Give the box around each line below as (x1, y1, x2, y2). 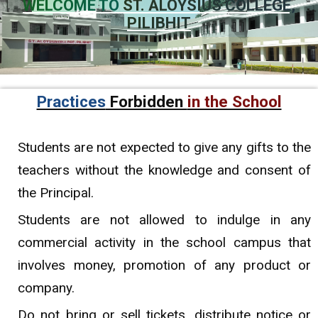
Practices (36, 92, 106, 111)
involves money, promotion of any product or (18, 257, 311, 274)
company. (18, 280, 75, 297)
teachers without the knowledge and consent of (18, 162, 311, 179)
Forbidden (105, 92, 187, 111)
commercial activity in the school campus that (18, 234, 311, 251)
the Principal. (18, 185, 94, 202)
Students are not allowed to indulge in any (18, 212, 311, 229)
